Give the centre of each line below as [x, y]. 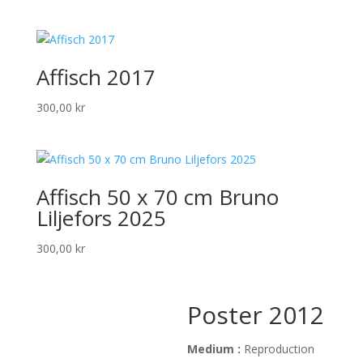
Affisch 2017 [96, 77]
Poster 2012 [256, 314]
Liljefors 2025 [101, 218]
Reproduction [280, 348]
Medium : [216, 348]
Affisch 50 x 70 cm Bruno [157, 197]
